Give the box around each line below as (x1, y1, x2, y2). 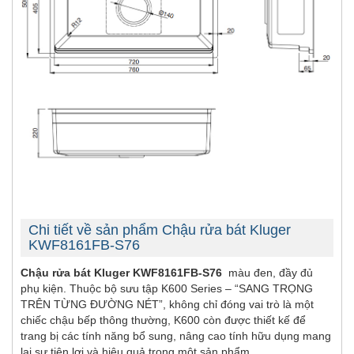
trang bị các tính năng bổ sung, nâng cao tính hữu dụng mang (21, 329, 331, 342)
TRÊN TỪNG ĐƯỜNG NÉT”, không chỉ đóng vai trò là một (21, 297, 314, 311)
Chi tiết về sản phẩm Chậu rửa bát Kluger (28, 221, 291, 238)
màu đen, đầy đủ (228, 265, 313, 279)
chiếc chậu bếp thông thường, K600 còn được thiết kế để (21, 313, 306, 326)
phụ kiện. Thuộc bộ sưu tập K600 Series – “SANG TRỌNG (21, 281, 313, 295)
